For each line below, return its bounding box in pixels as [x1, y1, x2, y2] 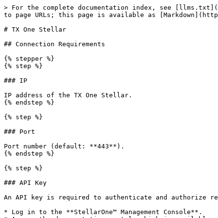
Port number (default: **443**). [4, 143, 125, 150]
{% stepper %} [4, 55, 54, 62]
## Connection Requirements [4, 40, 105, 48]
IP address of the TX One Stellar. [4, 91, 132, 99]
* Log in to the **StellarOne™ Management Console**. [4, 208, 202, 216]
